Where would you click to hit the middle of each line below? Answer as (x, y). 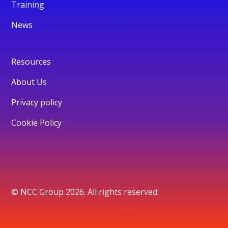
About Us (29, 82)
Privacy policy (37, 102)
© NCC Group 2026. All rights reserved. (85, 192)
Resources (31, 61)
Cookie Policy (37, 122)
